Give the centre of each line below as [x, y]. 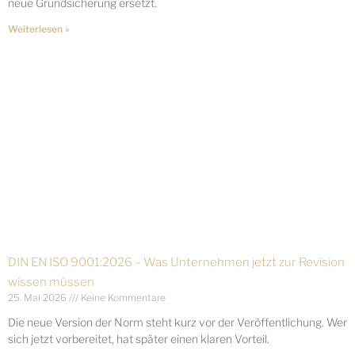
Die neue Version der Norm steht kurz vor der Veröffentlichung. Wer [177, 323]
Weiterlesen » [39, 29]
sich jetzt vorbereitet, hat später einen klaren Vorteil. [139, 339]
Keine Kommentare [122, 298]
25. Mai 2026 [38, 298]
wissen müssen [51, 282]
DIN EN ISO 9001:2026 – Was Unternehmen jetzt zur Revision [176, 263]
